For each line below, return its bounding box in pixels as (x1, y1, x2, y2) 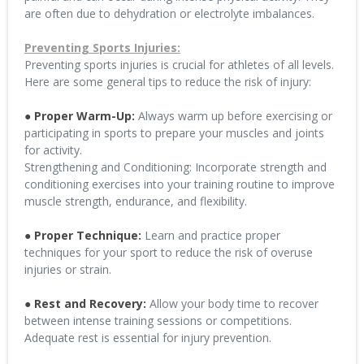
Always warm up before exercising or (138, 108, 332, 123)
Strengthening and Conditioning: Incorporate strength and (24, 159, 327, 175)
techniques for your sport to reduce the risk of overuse (24, 245, 313, 260)
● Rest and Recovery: (24, 296, 146, 311)
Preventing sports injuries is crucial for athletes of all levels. (24, 57, 334, 72)
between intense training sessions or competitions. (24, 313, 292, 328)
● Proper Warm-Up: (24, 108, 138, 123)
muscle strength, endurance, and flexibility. (24, 193, 247, 209)
